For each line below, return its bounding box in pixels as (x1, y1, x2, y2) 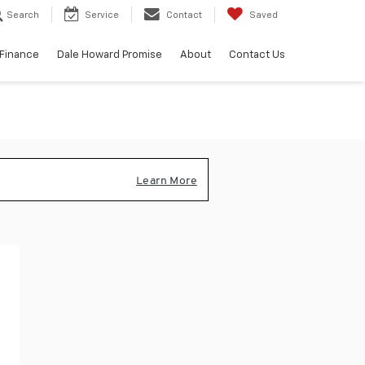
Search (7, 11, 39, 20)
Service (85, 11, 119, 20)
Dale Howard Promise (57, 50, 162, 61)
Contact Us (229, 50, 285, 61)
